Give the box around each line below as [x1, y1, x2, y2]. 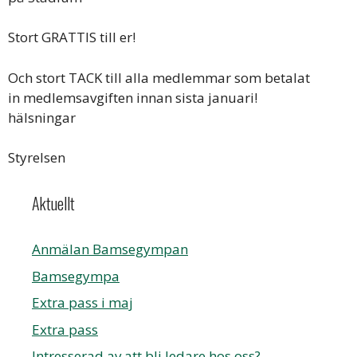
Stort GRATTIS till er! [8, 28, 135, 46]
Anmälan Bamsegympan [32, 240, 188, 258]
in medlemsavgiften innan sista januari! [8, 88, 257, 107]
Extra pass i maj [32, 293, 133, 312]
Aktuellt [32, 191, 75, 215]
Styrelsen [8, 148, 65, 167]
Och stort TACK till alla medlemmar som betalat [8, 68, 310, 87]
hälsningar [8, 108, 76, 127]
